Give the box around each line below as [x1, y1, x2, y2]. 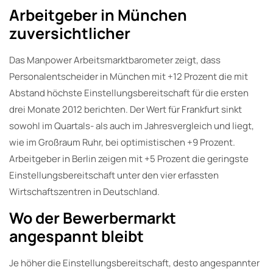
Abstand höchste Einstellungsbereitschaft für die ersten [9, 86, 249, 99]
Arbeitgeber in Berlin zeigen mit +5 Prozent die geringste [9, 152, 249, 165]
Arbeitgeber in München [9, 4, 187, 26]
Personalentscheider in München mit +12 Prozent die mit [9, 69, 248, 83]
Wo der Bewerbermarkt [9, 207, 176, 229]
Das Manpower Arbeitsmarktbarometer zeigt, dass [9, 53, 221, 66]
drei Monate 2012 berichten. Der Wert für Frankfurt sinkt [9, 102, 242, 116]
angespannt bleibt [9, 225, 144, 247]
